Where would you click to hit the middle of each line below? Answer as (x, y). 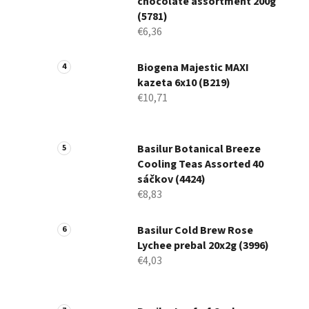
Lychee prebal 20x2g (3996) (203, 246)
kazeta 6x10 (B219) (184, 83)
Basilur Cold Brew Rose (195, 231)
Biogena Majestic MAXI (193, 68)
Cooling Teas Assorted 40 (200, 165)
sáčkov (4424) (171, 180)
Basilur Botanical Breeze (199, 149)
